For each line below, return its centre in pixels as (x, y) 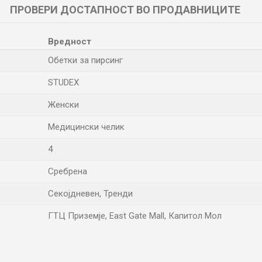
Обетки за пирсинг (85, 60)
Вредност (70, 42)
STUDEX (63, 82)
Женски (63, 105)
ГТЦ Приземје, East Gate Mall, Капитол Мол (135, 216)
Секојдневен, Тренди (90, 194)
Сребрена (68, 171)
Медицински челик (86, 127)
